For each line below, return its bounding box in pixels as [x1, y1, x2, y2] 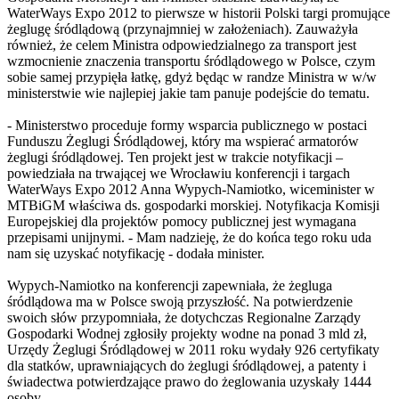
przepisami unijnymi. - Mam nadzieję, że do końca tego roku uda [7, 230, 371, 246]
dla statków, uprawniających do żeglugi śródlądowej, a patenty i [7, 358, 366, 374]
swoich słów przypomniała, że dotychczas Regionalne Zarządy [7, 310, 361, 326]
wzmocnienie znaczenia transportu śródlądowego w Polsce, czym [7, 53, 375, 69]
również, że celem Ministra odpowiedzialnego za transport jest [7, 37, 356, 53]
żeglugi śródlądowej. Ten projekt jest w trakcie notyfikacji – [7, 150, 343, 166]
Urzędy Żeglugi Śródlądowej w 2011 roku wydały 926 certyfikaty [7, 342, 379, 358]
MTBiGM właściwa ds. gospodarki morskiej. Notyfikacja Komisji [7, 198, 379, 214]
